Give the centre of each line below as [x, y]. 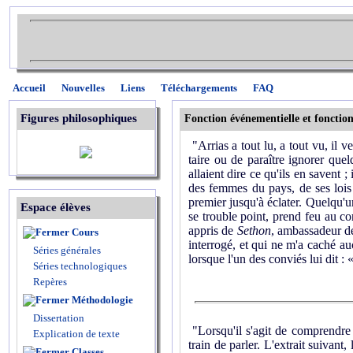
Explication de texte [76, 334]
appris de [213, 230]
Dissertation [59, 318]
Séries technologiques [80, 266]
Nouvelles [83, 88]
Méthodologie [102, 300]
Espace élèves [56, 207]
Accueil [29, 88]
